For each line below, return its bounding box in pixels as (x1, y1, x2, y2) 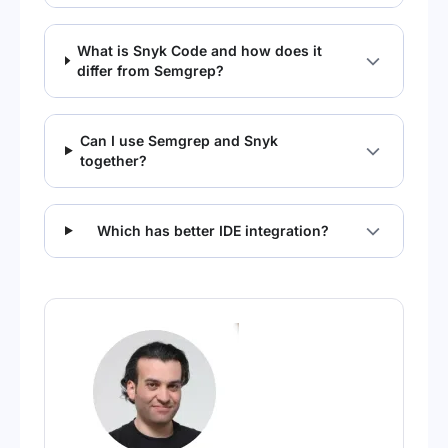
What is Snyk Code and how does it (76, 41, 322, 59)
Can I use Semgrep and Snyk (79, 131, 278, 149)
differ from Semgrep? (76, 61, 224, 79)
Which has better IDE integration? (97, 221, 330, 239)
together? (79, 151, 147, 169)
